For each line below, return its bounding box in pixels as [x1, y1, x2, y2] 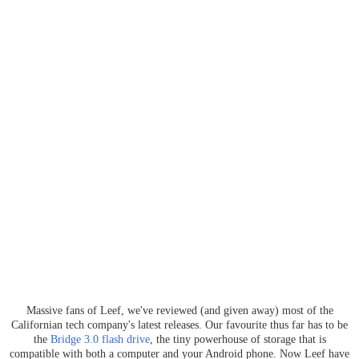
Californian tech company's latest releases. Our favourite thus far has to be [11, 317, 348, 331]
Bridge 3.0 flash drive [50, 332, 150, 345]
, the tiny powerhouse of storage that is [149, 332, 326, 345]
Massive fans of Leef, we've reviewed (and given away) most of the [26, 303, 333, 317]
